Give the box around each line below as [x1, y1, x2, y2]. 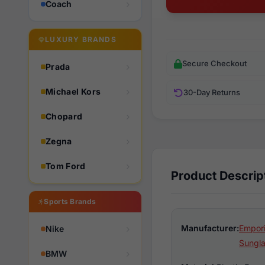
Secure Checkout [182, 59, 247, 68]
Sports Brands [44, 197, 96, 206]
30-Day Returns [183, 88, 240, 97]
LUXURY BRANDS [45, 35, 117, 44]
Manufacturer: [181, 223, 239, 233]
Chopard [46, 111, 83, 121]
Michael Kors [46, 86, 101, 96]
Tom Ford [46, 161, 86, 171]
